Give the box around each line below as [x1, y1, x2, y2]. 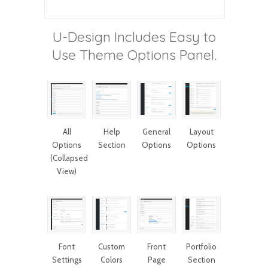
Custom [98, 242, 125, 251]
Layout [189, 126, 214, 136]
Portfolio [186, 242, 217, 251]
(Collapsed [50, 153, 88, 163]
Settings [51, 255, 82, 264]
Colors [100, 255, 123, 264]
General [142, 126, 170, 136]
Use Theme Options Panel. [51, 46, 217, 63]
